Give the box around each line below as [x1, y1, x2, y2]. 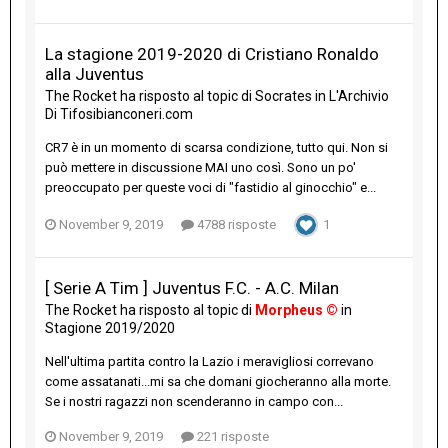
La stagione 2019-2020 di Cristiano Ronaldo [45, 44, 379, 65]
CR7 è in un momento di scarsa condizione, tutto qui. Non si [45, 140, 388, 156]
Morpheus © [255, 302, 338, 319]
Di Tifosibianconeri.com [45, 106, 193, 123]
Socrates [255, 88, 312, 105]
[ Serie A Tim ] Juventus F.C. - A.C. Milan [45, 278, 339, 299]
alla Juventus [45, 64, 144, 85]
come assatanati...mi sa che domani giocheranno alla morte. [45, 374, 391, 390]
